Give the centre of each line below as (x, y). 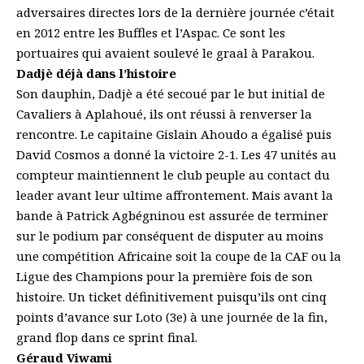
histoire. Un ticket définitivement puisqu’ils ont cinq (171, 297)
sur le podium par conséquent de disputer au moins (170, 236)
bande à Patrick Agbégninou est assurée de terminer (172, 216)
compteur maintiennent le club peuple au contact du (173, 175)
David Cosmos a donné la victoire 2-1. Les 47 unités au (176, 155)
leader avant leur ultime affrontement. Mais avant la (175, 195)
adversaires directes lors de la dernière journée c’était (175, 13)
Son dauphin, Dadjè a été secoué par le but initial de (171, 94)
